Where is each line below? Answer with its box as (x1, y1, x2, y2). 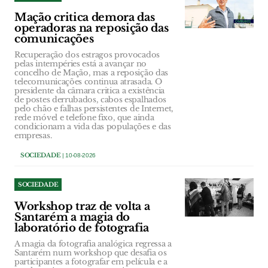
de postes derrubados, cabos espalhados (14, 95, 166, 105)
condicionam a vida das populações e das (14, 121, 171, 132)
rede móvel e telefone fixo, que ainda (14, 112, 154, 123)
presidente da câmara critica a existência (14, 86, 165, 96)
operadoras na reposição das (14, 22, 169, 35)
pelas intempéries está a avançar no (14, 59, 147, 69)
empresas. (14, 130, 52, 141)
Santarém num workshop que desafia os (14, 248, 167, 258)
